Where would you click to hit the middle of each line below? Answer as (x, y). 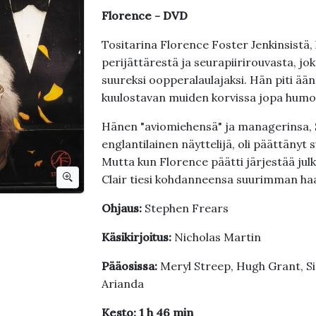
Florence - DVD (144, 16)
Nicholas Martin (217, 237)
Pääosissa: (130, 266)
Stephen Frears (186, 208)
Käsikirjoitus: (138, 237)
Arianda (124, 284)
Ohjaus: (123, 208)
